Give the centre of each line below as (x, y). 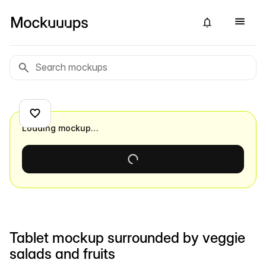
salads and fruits (62, 254)
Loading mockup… (60, 128)
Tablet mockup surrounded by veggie (127, 238)
